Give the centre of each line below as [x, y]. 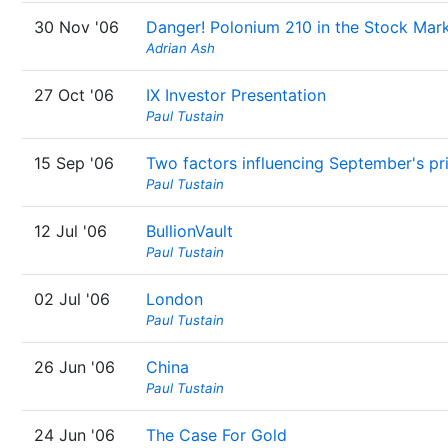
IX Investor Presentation [236, 95]
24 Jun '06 [74, 435]
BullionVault [189, 231]
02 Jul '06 [72, 299]
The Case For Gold [216, 435]
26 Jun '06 [74, 367]
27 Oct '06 [74, 95]
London [174, 299]
